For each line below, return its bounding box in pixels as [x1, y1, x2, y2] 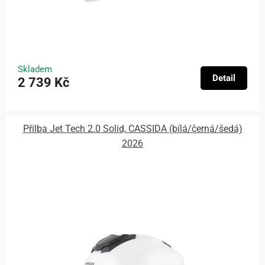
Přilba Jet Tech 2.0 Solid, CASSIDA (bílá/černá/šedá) [22, 123, 243, 135]
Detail [212, 72, 235, 83]
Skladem [18, 63, 52, 75]
